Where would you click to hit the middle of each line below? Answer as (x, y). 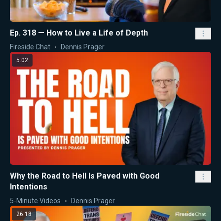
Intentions (29, 187)
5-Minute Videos (35, 201)
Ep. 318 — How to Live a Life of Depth (79, 33)
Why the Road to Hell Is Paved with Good (85, 176)
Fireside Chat (30, 47)
